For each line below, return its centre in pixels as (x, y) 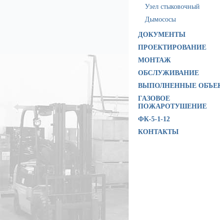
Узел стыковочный (172, 7)
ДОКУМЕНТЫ (162, 35)
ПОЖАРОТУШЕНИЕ (172, 106)
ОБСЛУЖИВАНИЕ (168, 73)
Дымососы (160, 19)
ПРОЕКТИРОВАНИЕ (172, 47)
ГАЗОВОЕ (154, 98)
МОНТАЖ (154, 60)
